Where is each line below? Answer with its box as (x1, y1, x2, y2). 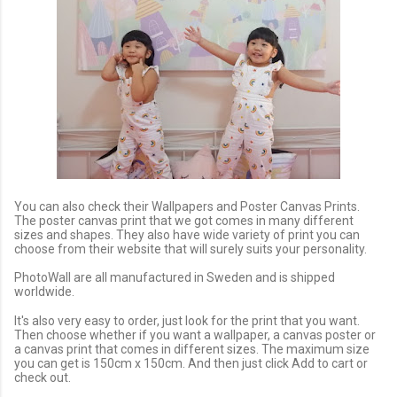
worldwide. (14, 284, 77, 300)
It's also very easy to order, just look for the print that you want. (14, 313, 360, 328)
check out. (14, 370, 74, 385)
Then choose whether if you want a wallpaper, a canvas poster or (14, 327, 376, 342)
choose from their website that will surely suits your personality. (14, 241, 370, 256)
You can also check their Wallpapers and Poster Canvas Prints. (14, 198, 360, 214)
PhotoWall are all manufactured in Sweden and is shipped (14, 270, 335, 285)
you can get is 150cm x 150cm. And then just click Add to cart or (14, 355, 368, 370)
